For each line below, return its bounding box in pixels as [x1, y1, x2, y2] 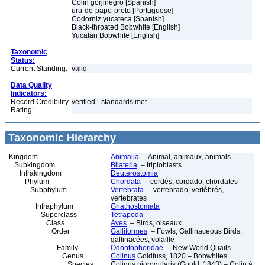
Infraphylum [9, 202, 73, 211]
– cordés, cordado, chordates [141, 177, 238, 186]
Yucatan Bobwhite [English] [72, 31, 159, 40]
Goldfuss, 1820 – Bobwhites [135, 252, 227, 260]
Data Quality [11, 81, 52, 89]
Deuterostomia [111, 169, 158, 177]
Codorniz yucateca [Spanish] [72, 15, 164, 23]
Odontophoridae [111, 244, 163, 252]
